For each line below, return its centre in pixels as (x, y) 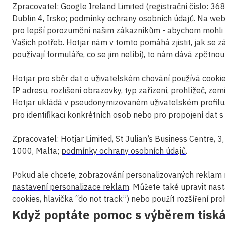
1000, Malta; (37, 151)
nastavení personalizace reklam (71, 187)
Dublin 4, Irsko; (41, 18)
